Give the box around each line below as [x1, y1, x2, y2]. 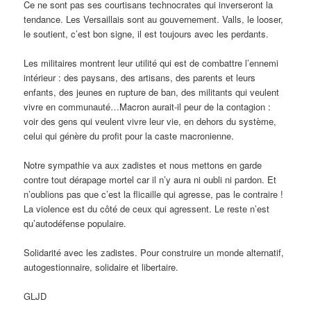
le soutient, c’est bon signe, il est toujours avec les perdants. [24, 26, 269, 40]
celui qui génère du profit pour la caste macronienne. [24, 128, 235, 142]
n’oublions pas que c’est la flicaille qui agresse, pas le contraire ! [24, 187, 284, 201]
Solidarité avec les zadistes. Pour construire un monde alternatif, [24, 246, 285, 260]
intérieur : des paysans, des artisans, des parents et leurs [24, 70, 256, 84]
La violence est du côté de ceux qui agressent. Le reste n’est [24, 202, 270, 216]
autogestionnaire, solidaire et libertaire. [24, 260, 179, 274]
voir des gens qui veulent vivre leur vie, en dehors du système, [24, 114, 277, 128]
